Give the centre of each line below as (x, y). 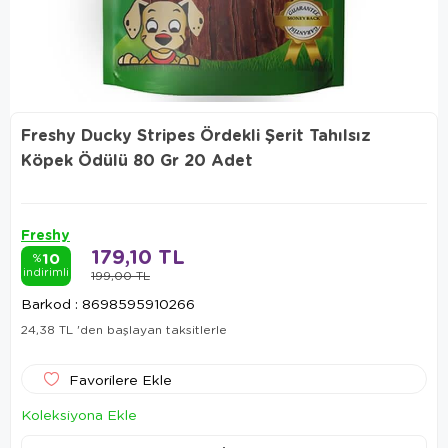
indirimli (46, 272)
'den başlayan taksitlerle (152, 329)
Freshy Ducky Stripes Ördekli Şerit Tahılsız (196, 135)
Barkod (46, 303)
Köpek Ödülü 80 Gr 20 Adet (137, 160)
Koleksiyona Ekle (79, 414)
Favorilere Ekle (120, 379)
